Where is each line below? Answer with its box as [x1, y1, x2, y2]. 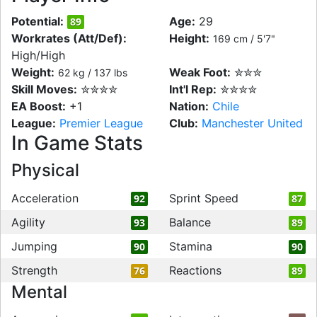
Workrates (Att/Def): [11, 31, 127, 45]
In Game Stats [11, 131, 143, 155]
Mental [11, 282, 67, 302]
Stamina [169, 239, 212, 253]
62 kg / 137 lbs [58, 67, 127, 79]
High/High [11, 48, 65, 62]
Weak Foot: [169, 65, 231, 79]
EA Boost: [11, 99, 66, 113]
